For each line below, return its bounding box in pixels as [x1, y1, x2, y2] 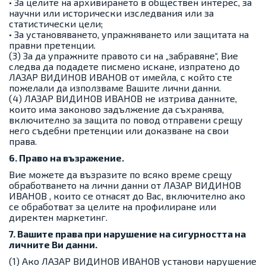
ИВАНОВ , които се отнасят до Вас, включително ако [9, 190, 245, 201]
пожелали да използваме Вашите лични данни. [9, 82, 221, 93]
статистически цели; [9, 18, 103, 29]
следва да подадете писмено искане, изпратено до [9, 61, 240, 72]
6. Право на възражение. [9, 152, 124, 163]
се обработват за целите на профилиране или [9, 201, 216, 212]
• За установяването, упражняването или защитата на [9, 28, 249, 40]
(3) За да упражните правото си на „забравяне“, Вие [9, 50, 238, 61]
